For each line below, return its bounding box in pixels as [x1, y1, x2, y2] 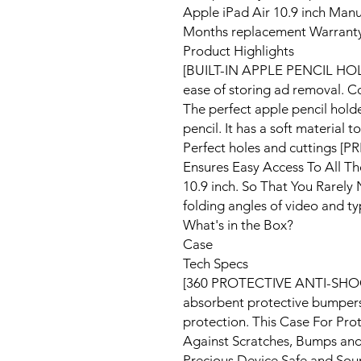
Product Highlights [183, 43, 294, 59]
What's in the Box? [183, 217, 293, 233]
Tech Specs [183, 255, 248, 272]
